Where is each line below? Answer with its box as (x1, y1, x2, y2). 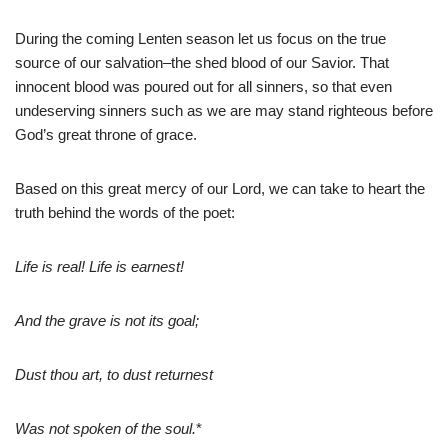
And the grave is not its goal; (15, 312, 199, 330)
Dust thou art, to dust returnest (15, 366, 213, 384)
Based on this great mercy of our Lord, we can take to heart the (15, 180, 425, 198)
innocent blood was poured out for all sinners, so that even (15, 78, 392, 96)
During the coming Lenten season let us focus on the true (15, 30, 386, 48)
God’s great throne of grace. (15, 126, 197, 144)
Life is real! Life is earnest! (15, 258, 184, 276)
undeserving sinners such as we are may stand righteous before (15, 102, 433, 120)
